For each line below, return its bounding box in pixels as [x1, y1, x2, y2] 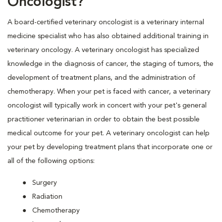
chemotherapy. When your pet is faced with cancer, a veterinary [7, 88, 211, 96]
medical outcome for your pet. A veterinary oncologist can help [7, 130, 210, 137]
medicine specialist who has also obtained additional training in [7, 33, 209, 40]
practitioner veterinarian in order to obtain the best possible [7, 116, 200, 123]
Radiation [32, 193, 62, 201]
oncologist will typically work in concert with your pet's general [7, 102, 207, 110]
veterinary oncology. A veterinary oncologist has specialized [7, 47, 199, 54]
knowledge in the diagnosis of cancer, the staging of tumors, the [7, 60, 214, 68]
